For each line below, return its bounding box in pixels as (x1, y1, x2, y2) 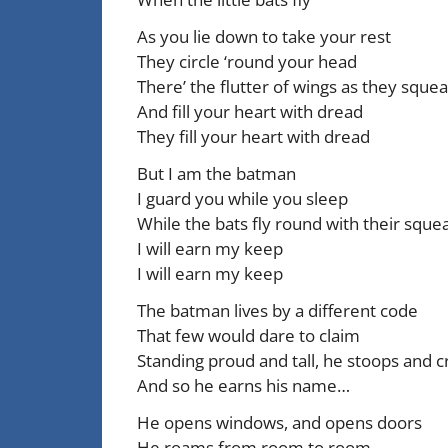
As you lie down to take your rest (137, 24, 391, 48)
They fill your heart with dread (137, 124, 370, 148)
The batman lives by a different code (137, 298, 418, 322)
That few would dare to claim (137, 323, 360, 347)
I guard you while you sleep (137, 186, 348, 210)
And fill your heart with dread (137, 99, 363, 123)
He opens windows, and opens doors (137, 410, 422, 434)
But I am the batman (137, 161, 296, 185)
